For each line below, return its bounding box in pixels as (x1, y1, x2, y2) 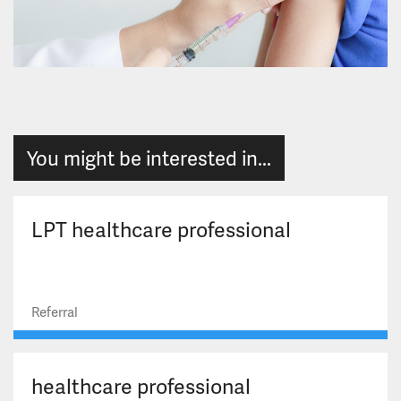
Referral (31, 302, 78, 322)
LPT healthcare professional (31, 215, 291, 244)
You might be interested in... (27, 144, 271, 173)
